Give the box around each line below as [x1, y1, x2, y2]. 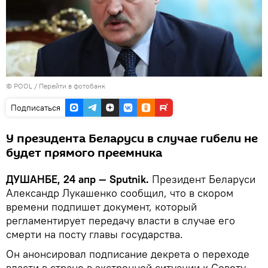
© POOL [6, 81, 32, 90]
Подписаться [11, 102, 60, 113]
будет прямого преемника [6, 144, 162, 162]
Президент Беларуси [149, 172, 255, 186]
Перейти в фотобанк [39, 81, 105, 90]
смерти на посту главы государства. [6, 227, 183, 241]
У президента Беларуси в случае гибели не [6, 130, 258, 147]
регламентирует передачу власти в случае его [6, 213, 235, 227]
